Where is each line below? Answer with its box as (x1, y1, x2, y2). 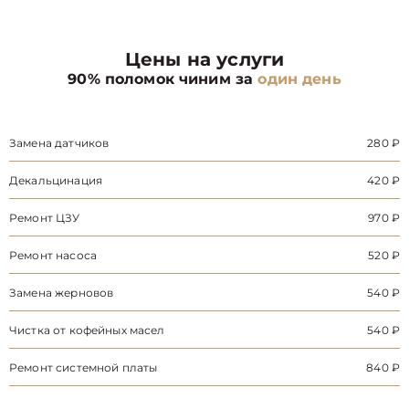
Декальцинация (9, 173, 102, 187)
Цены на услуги (124, 48, 285, 70)
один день (257, 70, 341, 88)
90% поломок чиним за (68, 70, 258, 88)
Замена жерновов (9, 286, 114, 299)
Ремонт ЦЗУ (9, 211, 80, 225)
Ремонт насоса (9, 248, 97, 262)
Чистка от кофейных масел (9, 323, 165, 337)
